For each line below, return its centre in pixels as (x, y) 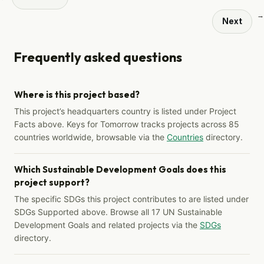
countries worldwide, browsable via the (90, 137)
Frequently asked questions (98, 57)
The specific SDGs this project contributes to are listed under (131, 199)
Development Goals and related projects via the (107, 225)
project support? (52, 182)
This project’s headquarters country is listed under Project (125, 111)
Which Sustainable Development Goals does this (120, 169)
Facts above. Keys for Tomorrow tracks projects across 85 (127, 124)
